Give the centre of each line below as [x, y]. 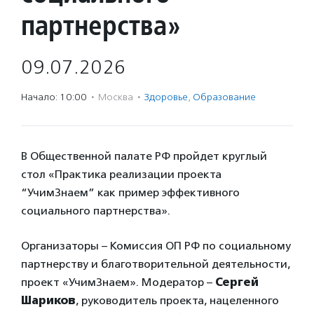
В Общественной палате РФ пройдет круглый [144, 156]
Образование [224, 97]
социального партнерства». [96, 211]
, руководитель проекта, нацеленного [177, 300]
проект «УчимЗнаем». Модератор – [118, 282]
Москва [116, 97]
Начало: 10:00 [54, 97]
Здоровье [166, 97]
